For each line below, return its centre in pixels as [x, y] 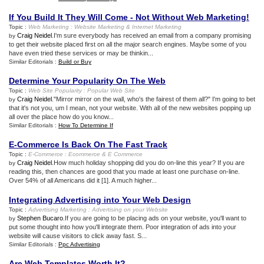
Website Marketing [99, 27]
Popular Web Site [111, 90]
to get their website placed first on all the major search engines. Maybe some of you [128, 44]
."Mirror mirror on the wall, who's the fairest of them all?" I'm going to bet [154, 99]
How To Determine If [86, 125]
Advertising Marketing [57, 209]
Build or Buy [75, 62]
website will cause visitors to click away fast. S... [78, 236]
